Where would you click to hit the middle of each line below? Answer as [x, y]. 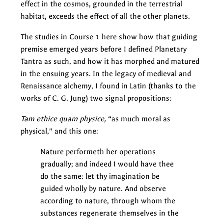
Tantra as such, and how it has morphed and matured [110, 61]
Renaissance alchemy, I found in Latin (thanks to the [108, 86]
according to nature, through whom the [108, 201]
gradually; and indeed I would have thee [107, 164]
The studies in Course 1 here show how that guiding [109, 37]
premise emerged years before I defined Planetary [104, 49]
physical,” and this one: [59, 131]
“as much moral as [138, 119]
